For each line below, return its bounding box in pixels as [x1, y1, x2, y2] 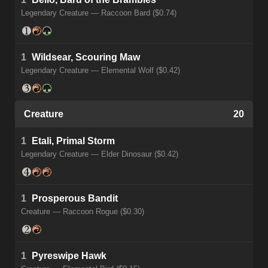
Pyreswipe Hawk [32, 251, 106, 261]
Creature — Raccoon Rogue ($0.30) [21, 207, 144, 217]
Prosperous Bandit [32, 193, 118, 204]
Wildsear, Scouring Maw [32, 52, 140, 63]
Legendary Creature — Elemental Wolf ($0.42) [21, 66, 180, 75]
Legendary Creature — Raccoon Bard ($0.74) [21, 8, 176, 18]
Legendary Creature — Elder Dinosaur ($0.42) [21, 150, 178, 159]
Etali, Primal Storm [32, 136, 115, 147]
